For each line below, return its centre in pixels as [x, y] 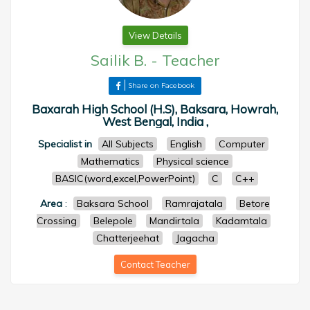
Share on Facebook [161, 85]
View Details [155, 35]
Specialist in [65, 144]
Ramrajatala [194, 203]
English [186, 144]
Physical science [193, 161]
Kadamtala [241, 221]
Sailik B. [118, 60]
